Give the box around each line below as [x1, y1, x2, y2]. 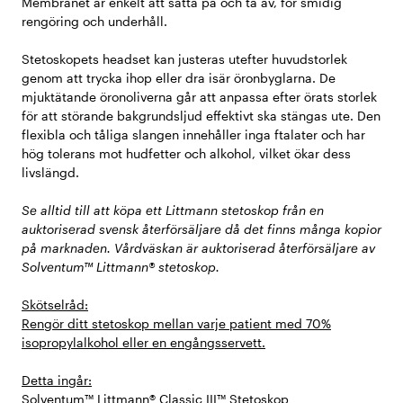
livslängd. [22, 165, 79, 181]
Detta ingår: [22, 372, 92, 389]
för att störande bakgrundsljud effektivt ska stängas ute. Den [22, 108, 381, 124]
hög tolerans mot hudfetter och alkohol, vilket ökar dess [22, 146, 351, 162]
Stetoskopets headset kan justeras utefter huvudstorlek [22, 51, 347, 67]
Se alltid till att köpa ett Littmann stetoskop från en [22, 202, 324, 219]
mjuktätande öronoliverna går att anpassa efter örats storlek [22, 89, 377, 105]
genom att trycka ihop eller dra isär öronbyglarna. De [22, 70, 336, 86]
